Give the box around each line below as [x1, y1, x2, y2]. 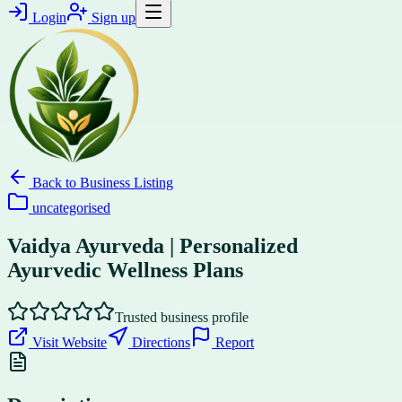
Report [212, 334, 254, 350]
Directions [128, 334, 190, 350]
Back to [29, 175, 80, 190]
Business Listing [80, 175, 173, 190]
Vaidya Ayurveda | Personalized [7, 233, 298, 258]
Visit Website [29, 334, 107, 350]
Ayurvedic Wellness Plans [7, 258, 243, 282]
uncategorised [32, 200, 110, 215]
